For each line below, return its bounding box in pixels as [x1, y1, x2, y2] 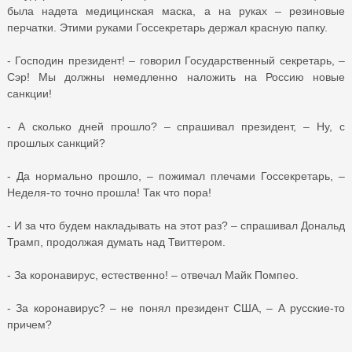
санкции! [7, 86, 52, 100]
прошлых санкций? [7, 136, 105, 149]
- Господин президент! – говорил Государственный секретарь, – [7, 53, 345, 67]
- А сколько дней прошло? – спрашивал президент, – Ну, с [7, 119, 345, 133]
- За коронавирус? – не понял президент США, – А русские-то [7, 301, 345, 314]
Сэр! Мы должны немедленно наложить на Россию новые [7, 70, 345, 83]
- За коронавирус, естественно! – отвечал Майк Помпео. [7, 268, 299, 281]
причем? [7, 317, 52, 331]
